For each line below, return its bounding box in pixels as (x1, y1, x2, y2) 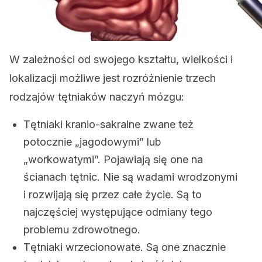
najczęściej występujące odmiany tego (23, 206, 212, 218)
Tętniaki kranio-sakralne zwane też (23, 118, 194, 130)
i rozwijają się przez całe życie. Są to (23, 188, 202, 201)
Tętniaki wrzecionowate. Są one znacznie (23, 241, 226, 253)
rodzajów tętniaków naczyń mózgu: (9, 91, 184, 103)
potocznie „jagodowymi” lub (23, 136, 161, 148)
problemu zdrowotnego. (23, 223, 140, 236)
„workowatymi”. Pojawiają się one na (23, 153, 203, 166)
